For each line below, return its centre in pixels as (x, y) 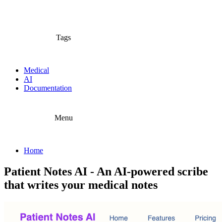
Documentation (48, 88)
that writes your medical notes (81, 185)
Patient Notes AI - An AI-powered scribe (106, 171)
